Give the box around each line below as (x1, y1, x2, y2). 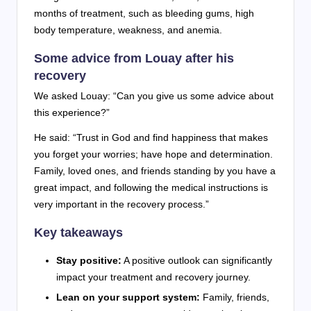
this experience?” (34, 107, 110, 119)
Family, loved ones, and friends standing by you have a (34, 165, 276, 177)
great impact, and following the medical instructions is (34, 182, 268, 194)
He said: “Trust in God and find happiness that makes (34, 132, 268, 144)
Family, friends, (200, 292, 269, 303)
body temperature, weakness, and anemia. (34, 24, 222, 36)
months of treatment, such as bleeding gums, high (34, 8, 254, 19)
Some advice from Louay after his (34, 51, 234, 66)
